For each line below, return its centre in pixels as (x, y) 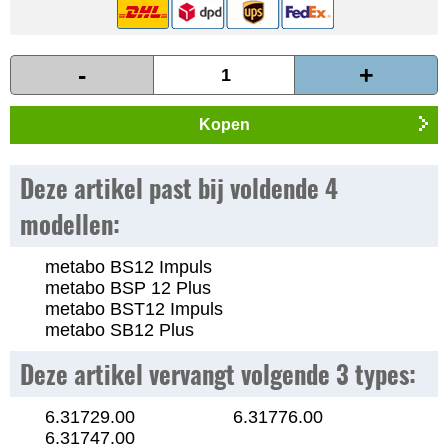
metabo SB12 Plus (119, 330)
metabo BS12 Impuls (128, 267)
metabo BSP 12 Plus (128, 288)
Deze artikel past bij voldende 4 (179, 188)
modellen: (70, 224)
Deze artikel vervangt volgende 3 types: (218, 374)
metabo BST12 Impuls (134, 309)
